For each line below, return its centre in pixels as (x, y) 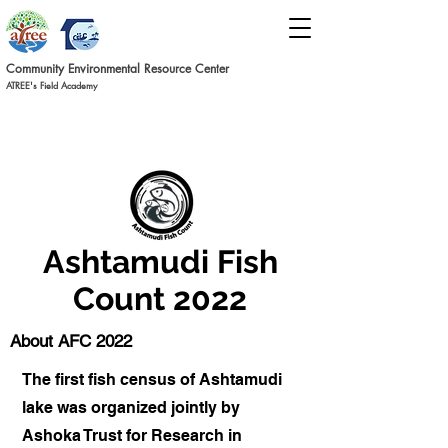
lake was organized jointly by (131, 407)
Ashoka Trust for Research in (132, 435)
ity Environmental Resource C (128, 68)
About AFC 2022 (71, 341)
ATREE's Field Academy (51, 85)
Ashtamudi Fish (160, 261)
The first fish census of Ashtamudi (152, 379)
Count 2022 (160, 298)
